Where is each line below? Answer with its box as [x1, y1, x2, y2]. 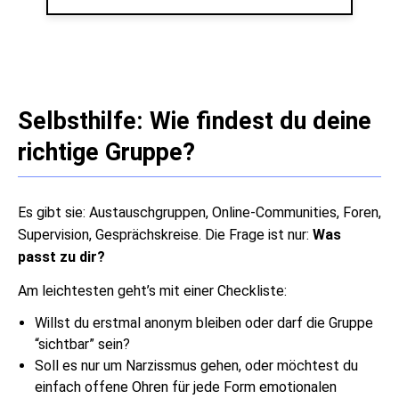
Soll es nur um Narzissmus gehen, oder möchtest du [35, 357, 359, 375]
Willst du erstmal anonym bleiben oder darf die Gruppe [35, 314, 374, 332]
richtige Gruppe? [18, 138, 195, 167]
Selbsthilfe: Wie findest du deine [18, 107, 371, 136]
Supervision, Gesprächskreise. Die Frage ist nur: [18, 225, 313, 243]
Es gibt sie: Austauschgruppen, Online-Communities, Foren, [18, 203, 381, 221]
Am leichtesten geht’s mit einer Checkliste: [18, 281, 287, 299]
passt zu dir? [18, 248, 105, 265]
